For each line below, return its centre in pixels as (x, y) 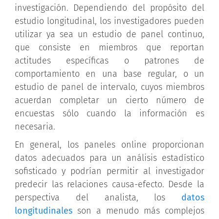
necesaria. (35, 126)
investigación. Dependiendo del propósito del (109, 8)
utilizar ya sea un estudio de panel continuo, (109, 34)
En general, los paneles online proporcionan (109, 144)
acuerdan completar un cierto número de (109, 100)
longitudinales (44, 210)
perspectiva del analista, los (98, 197)
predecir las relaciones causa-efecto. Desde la (109, 184)
